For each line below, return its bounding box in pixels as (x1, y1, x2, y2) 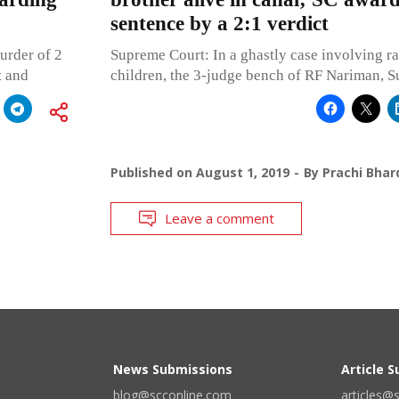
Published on (110, 163, 196, 181)
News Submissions (113, 360, 232, 378)
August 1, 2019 (195, 163, 289, 181)
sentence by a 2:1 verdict (110, 12, 329, 35)
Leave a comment (164, 208, 274, 227)
